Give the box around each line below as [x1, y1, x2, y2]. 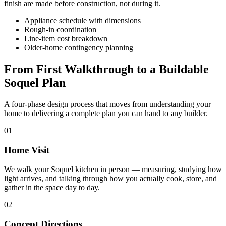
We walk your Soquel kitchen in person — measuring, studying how [4, 165, 222, 174]
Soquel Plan [4, 76, 66, 89]
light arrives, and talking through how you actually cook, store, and [4, 174, 217, 183]
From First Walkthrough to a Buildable [4, 62, 209, 76]
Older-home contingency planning [24, 43, 133, 52]
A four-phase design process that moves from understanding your [4, 99, 211, 108]
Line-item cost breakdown [24, 34, 107, 43]
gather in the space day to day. [4, 183, 100, 192]
